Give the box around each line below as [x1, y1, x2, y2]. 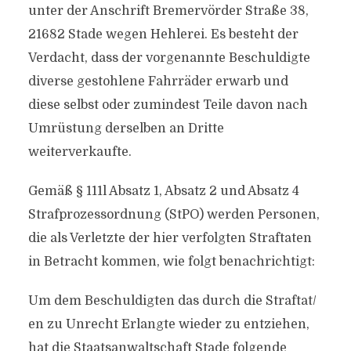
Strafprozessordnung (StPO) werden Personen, [27, 208, 320, 222]
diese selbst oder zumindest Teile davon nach [27, 98, 308, 112]
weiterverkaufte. [27, 145, 132, 159]
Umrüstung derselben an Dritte [27, 121, 224, 136]
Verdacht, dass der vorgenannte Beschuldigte [27, 51, 310, 65]
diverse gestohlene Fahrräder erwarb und [27, 74, 288, 89]
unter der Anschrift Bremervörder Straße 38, [27, 4, 309, 18]
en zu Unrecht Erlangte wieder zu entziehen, [27, 317, 309, 331]
